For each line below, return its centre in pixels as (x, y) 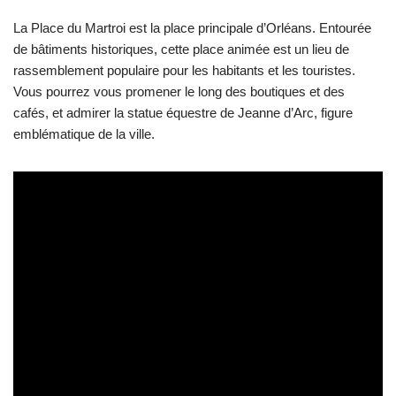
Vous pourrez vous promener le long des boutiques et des (179, 92)
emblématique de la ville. (84, 134)
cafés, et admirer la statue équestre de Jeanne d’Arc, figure (183, 113)
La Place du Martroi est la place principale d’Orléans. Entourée (192, 28)
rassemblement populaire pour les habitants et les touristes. (184, 71)
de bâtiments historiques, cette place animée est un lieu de (181, 49)
